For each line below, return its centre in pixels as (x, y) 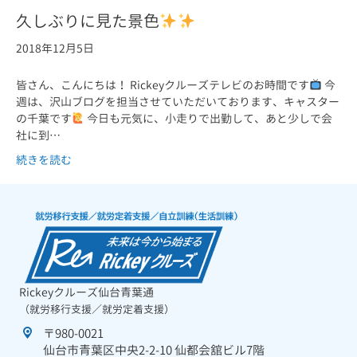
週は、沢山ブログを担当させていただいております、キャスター (178, 101)
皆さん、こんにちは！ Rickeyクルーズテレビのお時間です (163, 84)
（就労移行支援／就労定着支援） (97, 309)
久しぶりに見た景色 (88, 20)
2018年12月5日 (55, 48)
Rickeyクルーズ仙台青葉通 (86, 292)
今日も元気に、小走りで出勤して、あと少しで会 (208, 118)
